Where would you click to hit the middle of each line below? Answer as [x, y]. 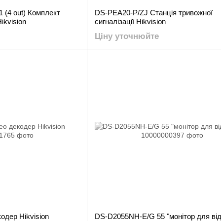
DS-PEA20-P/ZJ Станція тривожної [154, 13]
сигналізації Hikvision [130, 21]
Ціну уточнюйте [127, 36]
